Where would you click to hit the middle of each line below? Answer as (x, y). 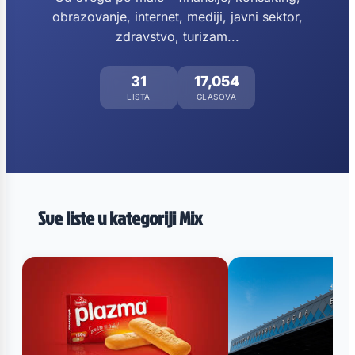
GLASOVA (216, 97)
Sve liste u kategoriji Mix (120, 218)
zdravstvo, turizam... (177, 36)
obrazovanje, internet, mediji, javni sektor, (177, 17)
